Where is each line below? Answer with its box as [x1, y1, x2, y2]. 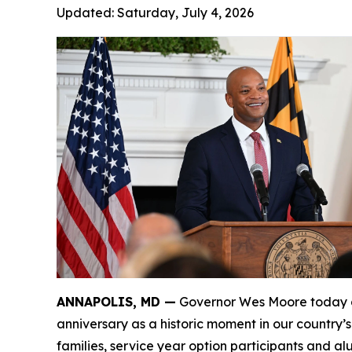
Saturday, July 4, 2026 [117, 5, 254, 20]
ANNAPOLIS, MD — [57, 294, 176, 310]
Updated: [57, 5, 117, 20]
